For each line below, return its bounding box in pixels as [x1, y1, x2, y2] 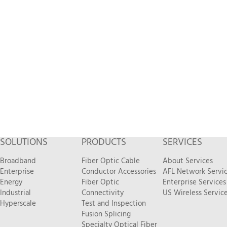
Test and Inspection [81, 198, 146, 210]
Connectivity [81, 187, 124, 199]
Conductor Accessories [81, 166, 156, 178]
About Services [163, 155, 213, 167]
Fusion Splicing [81, 208, 131, 220]
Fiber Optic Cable [81, 155, 140, 167]
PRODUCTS [81, 135, 126, 150]
